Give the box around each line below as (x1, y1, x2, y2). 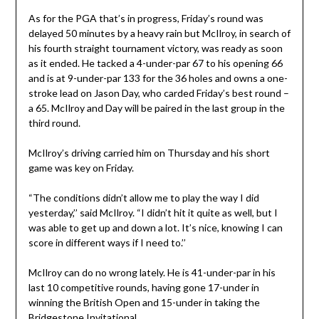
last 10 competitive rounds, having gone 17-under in (28, 281, 259, 294)
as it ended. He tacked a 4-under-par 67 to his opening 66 (28, 57, 283, 70)
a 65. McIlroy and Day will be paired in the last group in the (28, 102, 285, 115)
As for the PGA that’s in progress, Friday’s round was (28, 12, 263, 25)
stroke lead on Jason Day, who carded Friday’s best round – (28, 87, 289, 100)
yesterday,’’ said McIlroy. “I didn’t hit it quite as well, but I (28, 206, 278, 219)
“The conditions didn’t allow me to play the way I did (28, 192, 259, 204)
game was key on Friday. (28, 162, 134, 174)
